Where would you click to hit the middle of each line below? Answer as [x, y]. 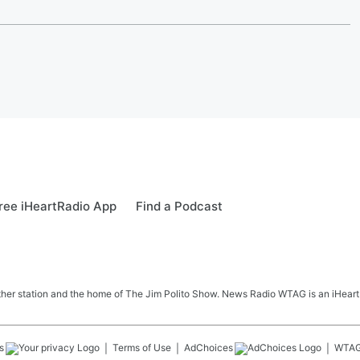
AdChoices [209, 348]
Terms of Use [142, 348]
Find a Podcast [179, 206]
